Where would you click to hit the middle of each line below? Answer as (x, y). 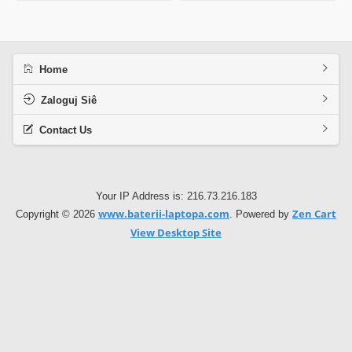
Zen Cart (314, 214)
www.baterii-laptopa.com (164, 214)
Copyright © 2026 (57, 214)
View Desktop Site (176, 232)
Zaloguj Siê (68, 100)
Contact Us (65, 131)
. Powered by (261, 214)
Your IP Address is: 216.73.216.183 (176, 196)
